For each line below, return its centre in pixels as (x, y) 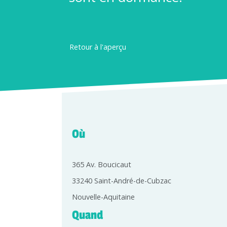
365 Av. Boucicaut (102, 164)
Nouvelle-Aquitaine (103, 197)
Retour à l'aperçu (98, 47)
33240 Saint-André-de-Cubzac (122, 180)
